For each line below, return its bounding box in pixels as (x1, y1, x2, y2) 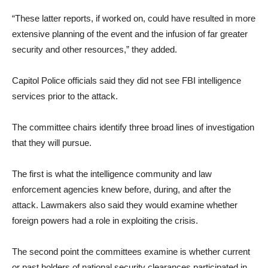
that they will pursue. (12, 138, 92, 148)
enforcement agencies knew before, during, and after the (12, 184, 231, 194)
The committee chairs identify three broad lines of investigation (12, 122, 254, 132)
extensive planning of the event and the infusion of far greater (12, 29, 248, 39)
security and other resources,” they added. (12, 44, 177, 54)
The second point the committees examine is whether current (12, 246, 250, 257)
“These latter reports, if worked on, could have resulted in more (12, 13, 255, 23)
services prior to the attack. (12, 91, 118, 101)
